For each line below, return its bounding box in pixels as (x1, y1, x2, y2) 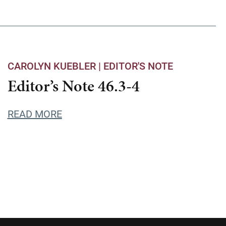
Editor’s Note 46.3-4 (7, 75, 140, 97)
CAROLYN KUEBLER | (7, 59, 103, 72)
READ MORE (7, 107, 62, 120)
